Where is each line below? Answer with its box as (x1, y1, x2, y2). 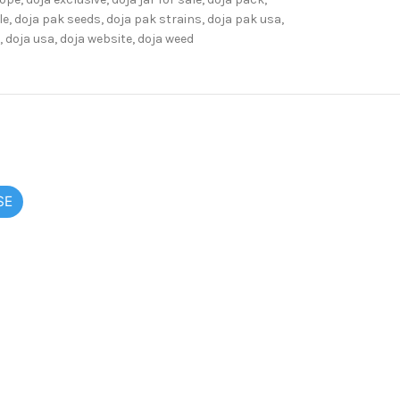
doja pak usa (206, 12, 281, 27)
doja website (59, 31, 132, 46)
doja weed (137, 31, 194, 46)
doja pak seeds (13, 12, 101, 27)
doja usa (4, 31, 54, 46)
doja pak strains (105, 12, 202, 27)
